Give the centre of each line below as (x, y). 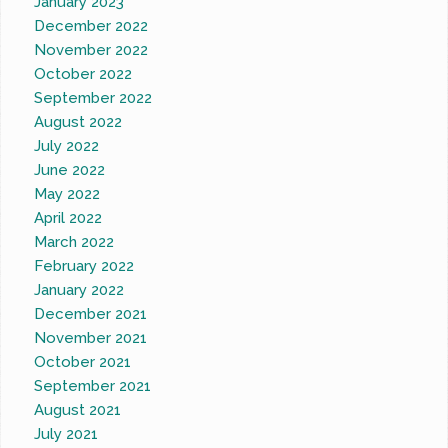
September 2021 (93, 386)
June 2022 (70, 170)
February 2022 (84, 266)
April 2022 (68, 218)
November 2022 (91, 50)
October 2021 (83, 362)
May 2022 (67, 194)
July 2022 (67, 146)
